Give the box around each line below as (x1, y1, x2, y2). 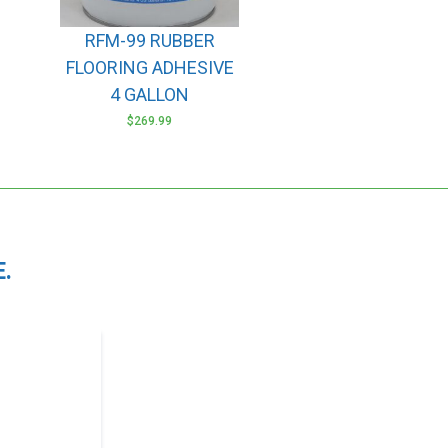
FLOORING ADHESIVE (65, 56, 234, 78)
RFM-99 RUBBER (84, 29, 215, 51)
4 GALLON (110, 83, 190, 105)
